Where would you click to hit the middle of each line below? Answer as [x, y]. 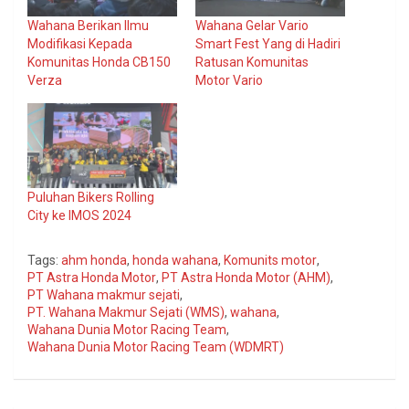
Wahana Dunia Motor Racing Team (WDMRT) [156, 347]
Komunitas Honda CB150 [99, 62]
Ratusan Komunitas [252, 62]
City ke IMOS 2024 [79, 216]
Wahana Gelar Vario [252, 25]
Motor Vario [229, 80]
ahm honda [94, 261]
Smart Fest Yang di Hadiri [268, 43]
